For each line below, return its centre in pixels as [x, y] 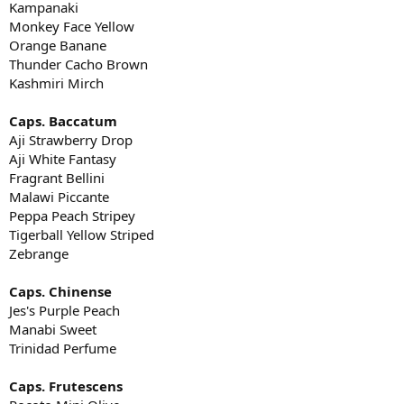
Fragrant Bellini [57, 178]
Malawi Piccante [59, 197]
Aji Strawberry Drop [71, 140]
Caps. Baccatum [63, 121]
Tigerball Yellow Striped [82, 235]
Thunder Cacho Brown [78, 64]
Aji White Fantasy [63, 159]
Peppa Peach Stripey [72, 216]
